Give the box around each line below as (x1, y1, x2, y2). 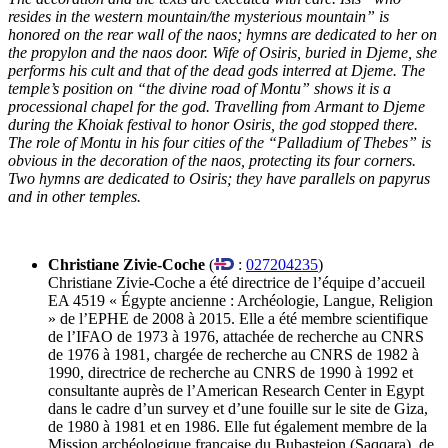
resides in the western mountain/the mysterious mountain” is (8, 7, 389, 25)
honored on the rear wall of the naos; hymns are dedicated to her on (8, 25, 437, 43)
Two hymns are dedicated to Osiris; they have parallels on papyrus (8, 169, 430, 187)
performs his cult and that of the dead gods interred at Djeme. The (8, 61, 425, 79)
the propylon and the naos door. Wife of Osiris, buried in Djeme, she (8, 43, 437, 61)
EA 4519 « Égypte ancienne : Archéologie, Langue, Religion (48, 291, 433, 309)
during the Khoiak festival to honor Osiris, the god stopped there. (8, 115, 418, 133)
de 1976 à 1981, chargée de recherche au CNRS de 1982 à (48, 345, 419, 363)
